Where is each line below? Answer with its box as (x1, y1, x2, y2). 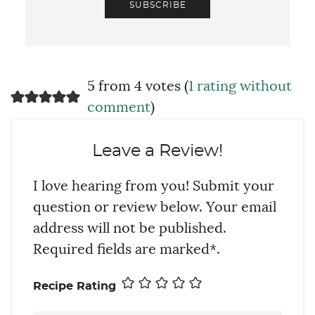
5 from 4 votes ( (86, 79, 188, 94)
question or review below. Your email (33, 200, 276, 215)
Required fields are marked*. (33, 243, 220, 257)
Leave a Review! (92, 143, 223, 160)
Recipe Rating (33, 280, 116, 292)
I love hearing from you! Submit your (33, 179, 274, 194)
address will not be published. (33, 221, 226, 236)
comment (86, 101, 150, 115)
